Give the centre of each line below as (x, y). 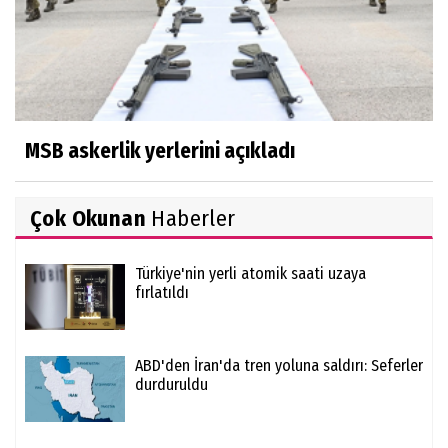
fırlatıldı (162, 293)
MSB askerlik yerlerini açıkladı (160, 151)
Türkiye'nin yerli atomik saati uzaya (250, 274)
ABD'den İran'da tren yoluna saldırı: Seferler (279, 366)
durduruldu (171, 385)
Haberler (191, 219)
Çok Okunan (88, 219)
